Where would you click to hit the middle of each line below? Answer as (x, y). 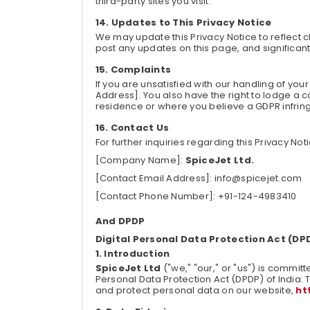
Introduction (137, 254)
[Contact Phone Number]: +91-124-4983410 (196, 196)
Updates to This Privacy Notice (191, 22)
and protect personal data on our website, (195, 290)
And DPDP (120, 221)
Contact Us (140, 128)
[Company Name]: (139, 160)
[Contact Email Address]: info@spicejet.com (199, 178)
